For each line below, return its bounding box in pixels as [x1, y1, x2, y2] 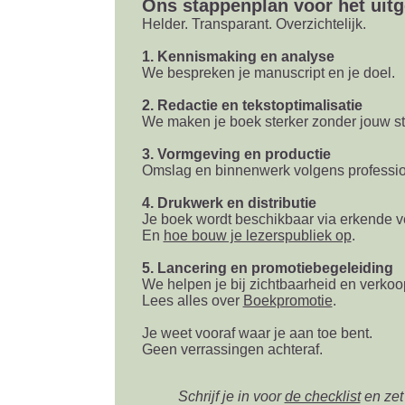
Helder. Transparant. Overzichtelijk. [141, 16, 366, 32]
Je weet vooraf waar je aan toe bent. [141, 325, 372, 341]
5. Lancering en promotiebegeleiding [141, 260, 393, 276]
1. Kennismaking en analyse [141, 49, 334, 64]
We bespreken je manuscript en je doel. [141, 65, 395, 80]
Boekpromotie [242, 293, 333, 308]
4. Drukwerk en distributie [141, 195, 316, 211]
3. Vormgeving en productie [141, 146, 331, 162]
